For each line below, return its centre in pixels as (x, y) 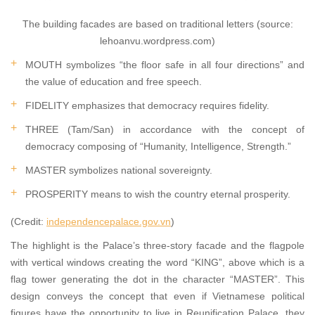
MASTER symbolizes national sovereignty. (119, 170)
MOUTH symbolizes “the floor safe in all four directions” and (165, 65)
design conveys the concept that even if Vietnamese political (157, 296)
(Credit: (28, 221)
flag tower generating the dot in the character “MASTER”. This (157, 279)
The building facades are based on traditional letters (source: (157, 24)
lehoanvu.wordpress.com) (157, 41)
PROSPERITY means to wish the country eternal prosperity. (158, 194)
